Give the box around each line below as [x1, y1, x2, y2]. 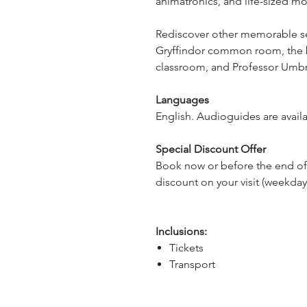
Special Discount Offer [156, 143, 266, 156]
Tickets [169, 241, 204, 254]
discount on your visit [156, 175, 262, 188]
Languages [156, 93, 209, 106]
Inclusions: [156, 225, 207, 238]
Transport [169, 258, 215, 271]
